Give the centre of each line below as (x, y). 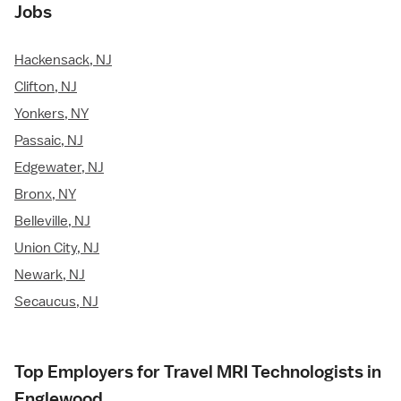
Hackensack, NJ (63, 60)
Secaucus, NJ (56, 302)
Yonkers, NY (51, 114)
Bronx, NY (45, 195)
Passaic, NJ (49, 141)
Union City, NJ (57, 248)
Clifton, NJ (46, 87)
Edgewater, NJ (59, 168)
